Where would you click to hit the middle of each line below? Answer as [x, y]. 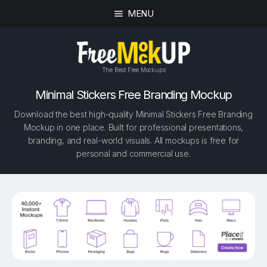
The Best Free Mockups [133, 69]
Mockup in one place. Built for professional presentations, [133, 128]
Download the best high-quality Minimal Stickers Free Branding [133, 114]
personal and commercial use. [133, 154]
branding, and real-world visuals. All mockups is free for [133, 141]
